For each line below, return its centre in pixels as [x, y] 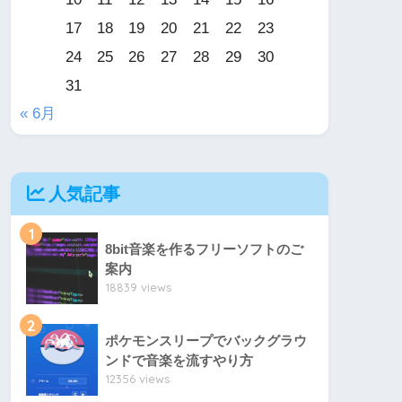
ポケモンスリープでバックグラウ [206, 341]
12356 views [137, 379]
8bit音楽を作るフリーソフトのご [204, 249]
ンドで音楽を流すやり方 [179, 361]
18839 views [138, 288]
